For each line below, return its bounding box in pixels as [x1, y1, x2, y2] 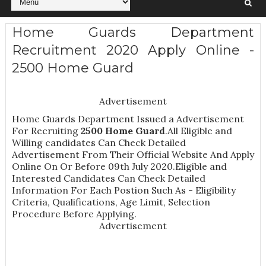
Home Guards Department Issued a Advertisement [11, 113, 244, 125]
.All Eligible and [164, 125, 232, 137]
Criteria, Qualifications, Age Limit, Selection [11, 196, 210, 208]
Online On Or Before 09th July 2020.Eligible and [11, 160, 227, 173]
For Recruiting [11, 125, 81, 137]
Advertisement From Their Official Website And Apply [11, 148, 254, 161]
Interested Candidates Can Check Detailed [11, 172, 205, 185]
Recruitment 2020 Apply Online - [11, 42, 255, 59]
